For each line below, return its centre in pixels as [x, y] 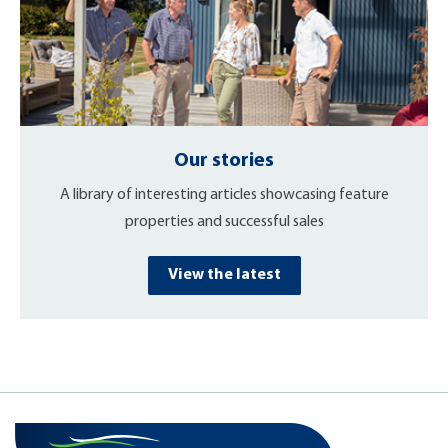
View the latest [224, 274]
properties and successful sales [224, 221]
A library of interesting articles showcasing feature [224, 194]
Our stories [224, 160]
